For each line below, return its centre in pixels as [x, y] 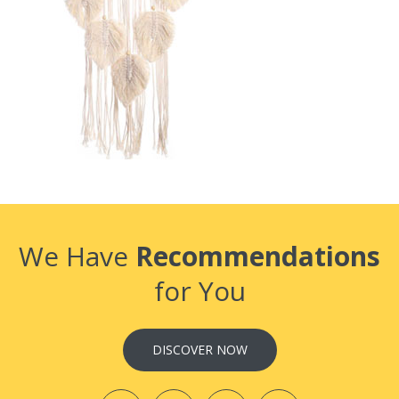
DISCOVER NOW [199, 349]
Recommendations [258, 256]
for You [199, 290]
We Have [77, 256]
